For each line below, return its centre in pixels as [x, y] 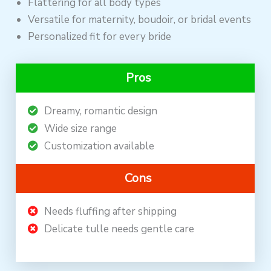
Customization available [100, 146]
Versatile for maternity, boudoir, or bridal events [140, 19]
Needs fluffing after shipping [111, 211]
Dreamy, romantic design [101, 111]
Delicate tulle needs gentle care [119, 229]
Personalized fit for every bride [100, 36]
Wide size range [81, 128]
